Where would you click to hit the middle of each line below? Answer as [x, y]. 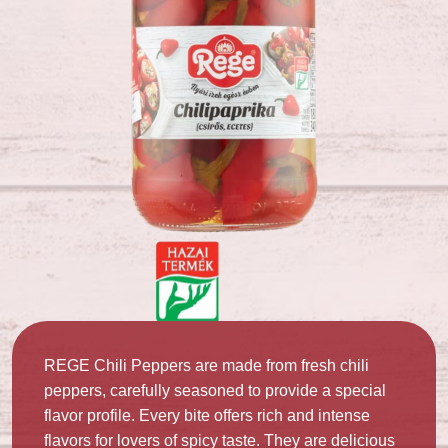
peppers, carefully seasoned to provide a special [215, 390]
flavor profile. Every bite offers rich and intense [207, 415]
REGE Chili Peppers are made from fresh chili [206, 365]
